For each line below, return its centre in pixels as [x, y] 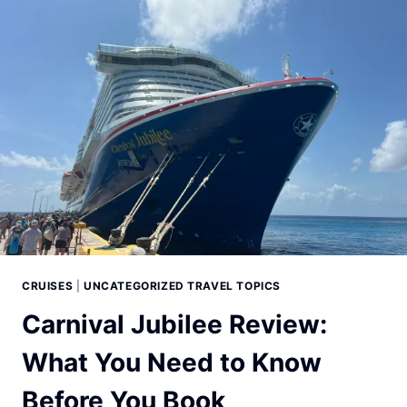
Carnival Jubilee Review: [174, 325]
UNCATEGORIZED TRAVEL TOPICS [182, 286]
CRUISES [48, 286]
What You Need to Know [172, 363]
